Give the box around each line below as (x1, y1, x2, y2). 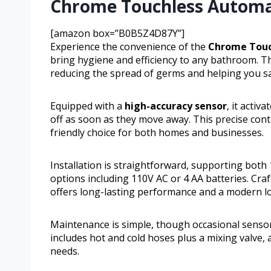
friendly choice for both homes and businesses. (50, 126, 264, 140)
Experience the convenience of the (50, 40, 208, 54)
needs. (50, 244, 79, 258)
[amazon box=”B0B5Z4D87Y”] (50, 27, 184, 41)
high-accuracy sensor (125, 99, 227, 113)
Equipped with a (50, 99, 125, 113)
